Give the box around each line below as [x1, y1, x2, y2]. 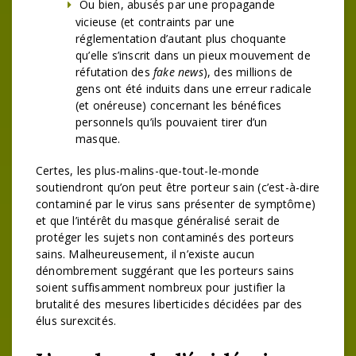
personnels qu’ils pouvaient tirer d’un [75, 114, 268, 130]
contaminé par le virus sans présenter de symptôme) [36, 196, 316, 211]
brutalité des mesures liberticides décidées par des [36, 296, 303, 311]
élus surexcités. [36, 313, 117, 328]
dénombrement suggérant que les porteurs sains [36, 263, 295, 278]
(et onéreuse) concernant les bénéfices [75, 98, 282, 113]
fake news [153, 64, 203, 79]
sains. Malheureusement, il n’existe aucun [36, 246, 255, 261]
